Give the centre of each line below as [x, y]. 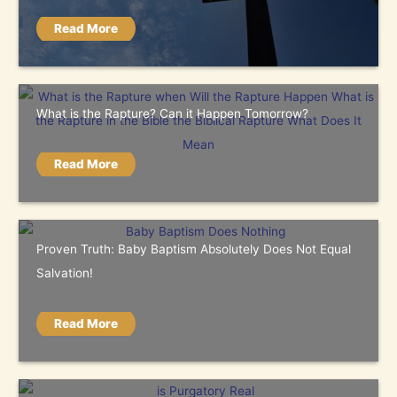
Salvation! [65, 273]
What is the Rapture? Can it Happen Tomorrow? [173, 114]
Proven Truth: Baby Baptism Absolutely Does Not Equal [194, 249]
